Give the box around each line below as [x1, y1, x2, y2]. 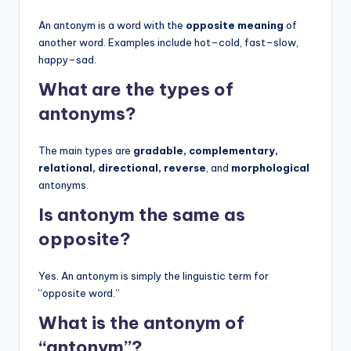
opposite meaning [186, 18, 284, 31]
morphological [231, 161, 309, 174]
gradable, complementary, [133, 143, 278, 157]
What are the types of [38, 78, 233, 100]
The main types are [38, 143, 133, 157]
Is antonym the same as [38, 203, 245, 226]
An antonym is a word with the [38, 18, 186, 31]
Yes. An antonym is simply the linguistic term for [38, 269, 269, 282]
